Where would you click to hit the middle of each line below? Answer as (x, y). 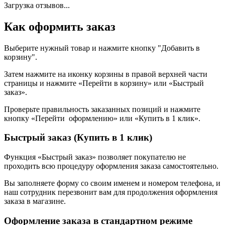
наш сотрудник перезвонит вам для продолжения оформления (111, 192)
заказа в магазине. (35, 201)
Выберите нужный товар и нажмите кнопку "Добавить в (102, 48)
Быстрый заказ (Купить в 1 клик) (78, 138)
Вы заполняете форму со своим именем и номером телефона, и (112, 183)
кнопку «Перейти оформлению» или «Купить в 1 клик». (102, 118)
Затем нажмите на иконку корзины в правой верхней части (106, 74)
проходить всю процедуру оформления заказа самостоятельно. (112, 166)
